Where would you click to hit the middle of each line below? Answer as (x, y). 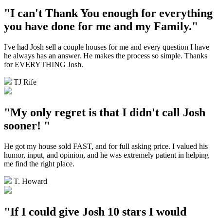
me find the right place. (39, 163)
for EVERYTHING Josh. (44, 64)
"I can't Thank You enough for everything (108, 13)
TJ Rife (25, 82)
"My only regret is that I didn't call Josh (105, 112)
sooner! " (27, 125)
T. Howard (30, 181)
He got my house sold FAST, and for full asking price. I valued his (106, 146)
